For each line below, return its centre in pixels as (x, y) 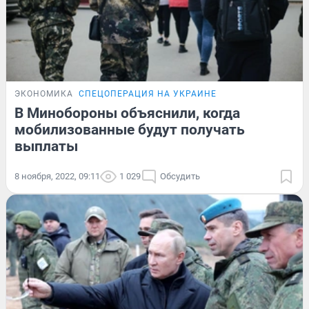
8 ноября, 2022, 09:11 (57, 177)
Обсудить (180, 177)
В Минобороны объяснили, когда (127, 113)
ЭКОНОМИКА (44, 94)
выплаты (46, 147)
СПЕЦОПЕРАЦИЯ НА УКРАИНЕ (148, 94)
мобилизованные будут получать (130, 130)
